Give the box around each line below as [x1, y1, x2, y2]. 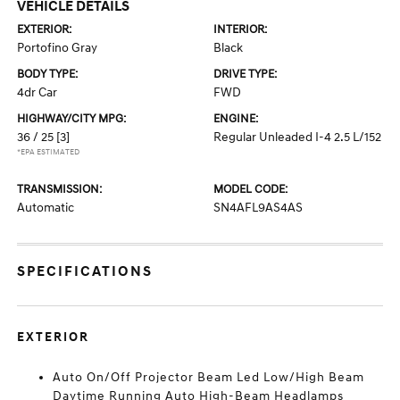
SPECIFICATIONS [17, 262, 154, 280]
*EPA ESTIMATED [17, 147, 80, 157]
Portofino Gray [17, 40, 98, 55]
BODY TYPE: [17, 67, 79, 81]
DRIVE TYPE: [213, 67, 277, 81]
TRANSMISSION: [17, 182, 103, 196]
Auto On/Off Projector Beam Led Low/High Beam [53, 370, 365, 385]
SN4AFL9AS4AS [213, 200, 303, 215]
